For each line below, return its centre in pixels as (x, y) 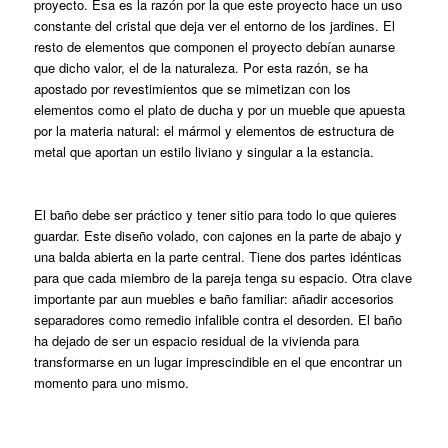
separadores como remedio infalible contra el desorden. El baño (217, 319)
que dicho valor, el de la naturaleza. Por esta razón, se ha (200, 67)
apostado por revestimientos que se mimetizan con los (192, 88)
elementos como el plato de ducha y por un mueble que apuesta (219, 109)
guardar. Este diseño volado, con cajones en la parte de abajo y (217, 235)
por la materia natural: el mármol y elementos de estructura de (213, 130)
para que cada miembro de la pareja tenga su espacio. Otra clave (222, 277)
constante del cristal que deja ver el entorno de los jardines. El (214, 25)
